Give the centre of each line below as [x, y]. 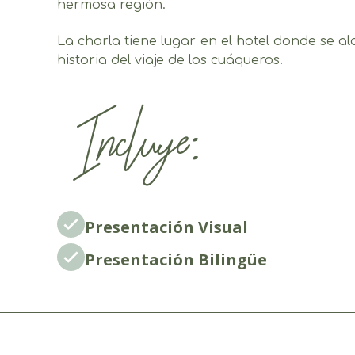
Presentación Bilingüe [176, 260]
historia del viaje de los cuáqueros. [170, 61]
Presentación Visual [166, 227]
